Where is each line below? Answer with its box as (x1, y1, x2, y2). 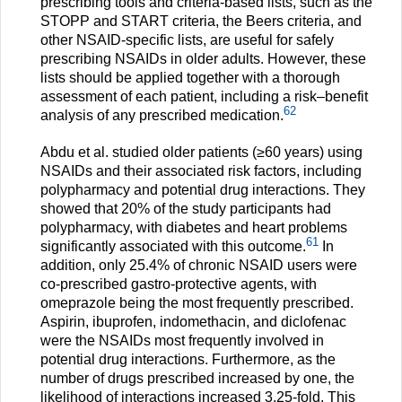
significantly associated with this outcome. (40, 239, 306, 255)
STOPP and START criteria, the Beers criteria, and (40, 13, 362, 30)
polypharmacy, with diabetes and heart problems (40, 220, 347, 236)
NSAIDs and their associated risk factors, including (40, 163, 362, 179)
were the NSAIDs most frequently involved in (40, 333, 324, 349)
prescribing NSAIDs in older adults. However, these (40, 51, 366, 67)
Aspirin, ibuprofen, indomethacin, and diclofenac (40, 314, 346, 330)
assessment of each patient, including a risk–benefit (40, 89, 368, 105)
